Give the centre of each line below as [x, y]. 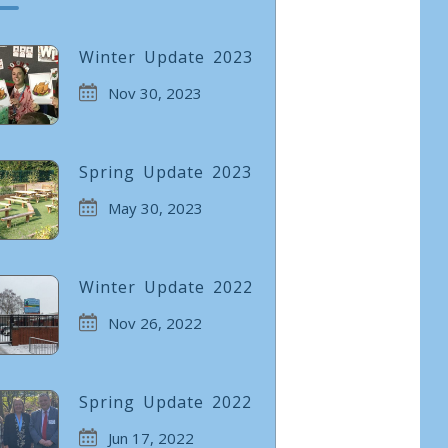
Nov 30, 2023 [154, 93]
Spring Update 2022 [165, 402]
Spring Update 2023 [165, 172]
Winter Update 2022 [165, 287]
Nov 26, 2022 [154, 323]
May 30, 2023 [155, 208]
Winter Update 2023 [165, 57]
